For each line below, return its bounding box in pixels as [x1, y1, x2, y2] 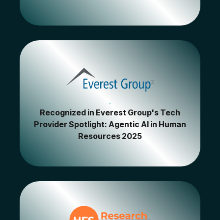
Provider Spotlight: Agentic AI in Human [34, 119, 186, 130]
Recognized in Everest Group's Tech [40, 108, 180, 118]
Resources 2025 [78, 131, 142, 141]
